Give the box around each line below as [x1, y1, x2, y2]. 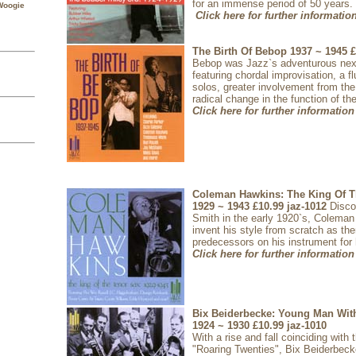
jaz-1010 [284, 319, 327, 332]
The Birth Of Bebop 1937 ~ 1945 [192, 45, 350, 58]
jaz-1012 [284, 200, 330, 213]
